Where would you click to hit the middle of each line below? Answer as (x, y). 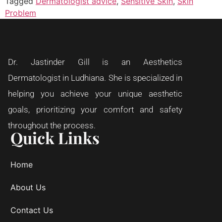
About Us (28, 187)
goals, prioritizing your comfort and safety (95, 110)
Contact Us (32, 210)
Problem (21, 13)
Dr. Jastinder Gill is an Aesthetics (95, 62)
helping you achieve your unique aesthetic (95, 94)
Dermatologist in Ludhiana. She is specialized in (95, 78)
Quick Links (55, 137)
